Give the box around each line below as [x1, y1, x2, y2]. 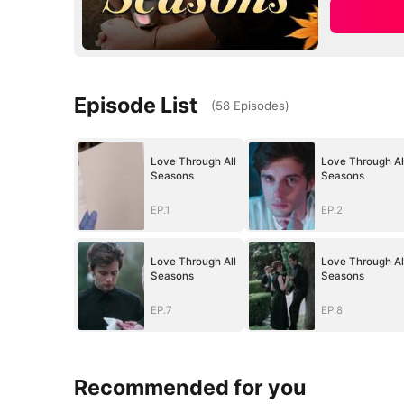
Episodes [234, 97, 286, 113]
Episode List [74, 91, 198, 118]
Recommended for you [74, 374, 308, 401]
